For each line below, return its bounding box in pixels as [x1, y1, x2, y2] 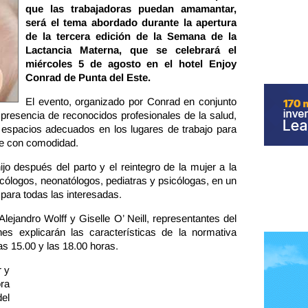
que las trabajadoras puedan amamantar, [25, 3, 236, 14]
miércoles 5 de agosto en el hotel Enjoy [25, 58, 236, 69]
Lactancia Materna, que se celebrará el [25, 44, 236, 56]
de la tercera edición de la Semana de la [25, 30, 236, 42]
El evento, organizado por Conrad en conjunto [25, 96, 236, 107]
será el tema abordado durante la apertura [25, 16, 236, 28]
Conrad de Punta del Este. [25, 71, 151, 83]
